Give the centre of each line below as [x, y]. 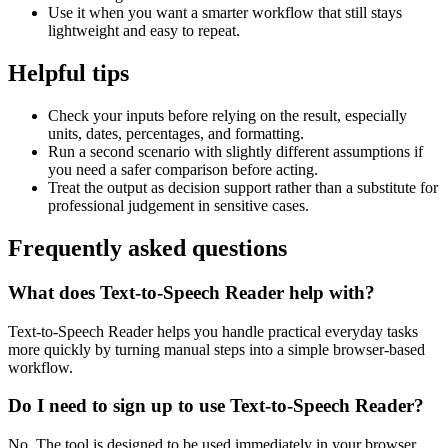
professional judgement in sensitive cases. [178, 206]
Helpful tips [68, 73]
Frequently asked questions [147, 248]
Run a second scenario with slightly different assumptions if [235, 152]
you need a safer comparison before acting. [183, 170]
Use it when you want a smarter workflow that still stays [225, 13]
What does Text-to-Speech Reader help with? [191, 292]
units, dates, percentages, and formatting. [176, 134]
